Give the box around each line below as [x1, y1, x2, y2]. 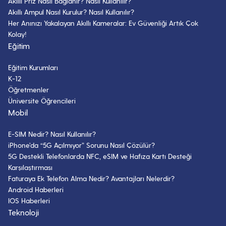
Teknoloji [8, 207, 39, 217]
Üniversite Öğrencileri [8, 96, 76, 105]
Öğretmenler [8, 85, 49, 94]
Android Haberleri [8, 185, 64, 194]
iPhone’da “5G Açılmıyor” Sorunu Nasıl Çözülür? [8, 141, 155, 149]
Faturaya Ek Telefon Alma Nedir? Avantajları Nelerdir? [8, 174, 175, 183]
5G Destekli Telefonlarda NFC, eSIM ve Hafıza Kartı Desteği [8, 152, 192, 160]
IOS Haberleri [8, 196, 50, 205]
